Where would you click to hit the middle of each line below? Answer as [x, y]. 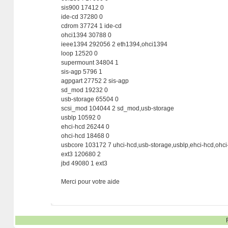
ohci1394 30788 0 [87, 35]
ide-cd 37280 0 [82, 17]
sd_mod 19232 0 [85, 90]
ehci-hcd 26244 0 [85, 127]
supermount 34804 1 [90, 63]
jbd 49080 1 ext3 [84, 163]
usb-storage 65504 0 [90, 99]
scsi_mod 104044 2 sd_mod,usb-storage [118, 108]
